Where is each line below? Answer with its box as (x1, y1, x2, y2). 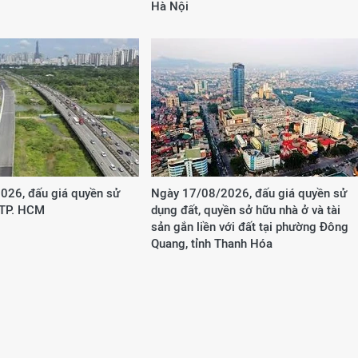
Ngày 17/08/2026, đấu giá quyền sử (151, 186, 347, 200)
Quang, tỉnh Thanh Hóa (151, 237, 272, 250)
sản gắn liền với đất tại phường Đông (151, 220, 348, 233)
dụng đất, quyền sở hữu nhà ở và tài (151, 203, 340, 217)
